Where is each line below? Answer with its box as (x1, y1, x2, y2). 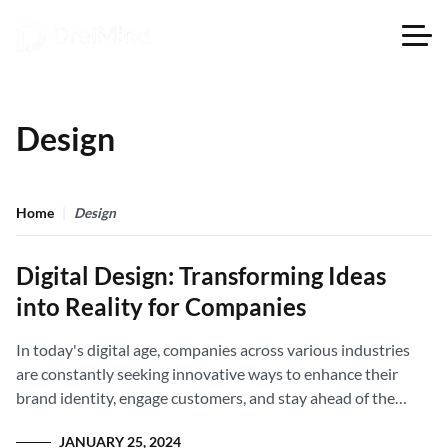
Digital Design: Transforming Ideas (16, 261, 386, 290)
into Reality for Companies (16, 292, 306, 321)
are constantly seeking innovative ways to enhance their (16, 364, 398, 383)
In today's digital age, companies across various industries (16, 340, 410, 359)
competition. (16, 412, 103, 431)
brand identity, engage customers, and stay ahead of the (16, 388, 395, 407)
